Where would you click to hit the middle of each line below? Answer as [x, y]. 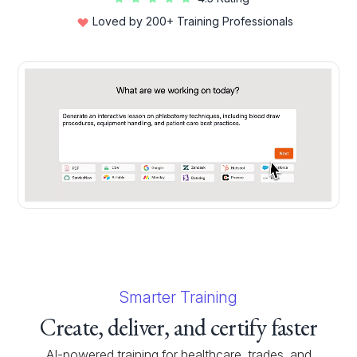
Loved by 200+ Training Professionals [193, 21]
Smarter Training [178, 297]
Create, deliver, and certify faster [178, 327]
